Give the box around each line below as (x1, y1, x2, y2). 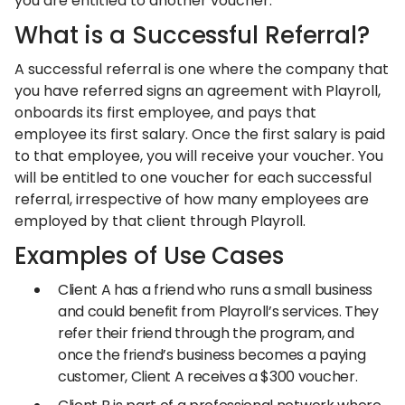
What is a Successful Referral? (14, 18, 370, 52)
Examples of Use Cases (14, 239, 284, 272)
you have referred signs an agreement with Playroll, (14, 80, 381, 101)
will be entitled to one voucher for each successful (14, 166, 372, 188)
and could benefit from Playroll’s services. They (58, 300, 379, 322)
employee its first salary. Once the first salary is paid (14, 123, 385, 145)
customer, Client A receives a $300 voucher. (58, 365, 358, 387)
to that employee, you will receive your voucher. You (14, 145, 383, 166)
